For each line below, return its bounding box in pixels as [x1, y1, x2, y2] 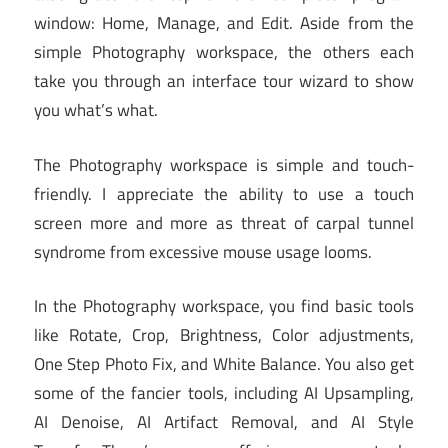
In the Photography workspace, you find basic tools [34, 293, 414, 320]
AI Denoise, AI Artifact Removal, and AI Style [34, 409, 414, 436]
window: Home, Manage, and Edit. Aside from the [34, 10, 414, 37]
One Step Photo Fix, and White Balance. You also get [34, 351, 414, 378]
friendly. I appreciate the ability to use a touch [34, 180, 414, 207]
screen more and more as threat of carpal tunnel [34, 209, 414, 236]
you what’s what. [34, 97, 158, 124]
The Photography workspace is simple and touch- [34, 151, 414, 178]
